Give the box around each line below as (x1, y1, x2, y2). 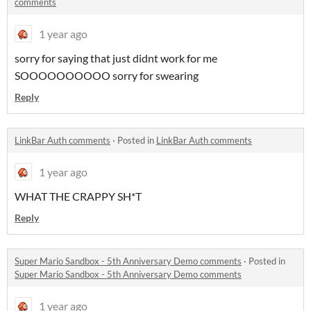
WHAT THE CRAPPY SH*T (15, 190, 142, 203)
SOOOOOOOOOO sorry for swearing (15, 69, 199, 83)
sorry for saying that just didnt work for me (15, 51, 217, 65)
